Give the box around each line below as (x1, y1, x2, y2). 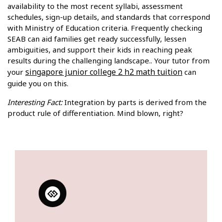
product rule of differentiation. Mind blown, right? (7, 108, 183, 118)
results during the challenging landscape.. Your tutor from (7, 55, 210, 66)
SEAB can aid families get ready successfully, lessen (7, 34, 186, 44)
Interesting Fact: (7, 97, 62, 108)
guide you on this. (7, 78, 68, 89)
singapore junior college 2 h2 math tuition (25, 66, 182, 78)
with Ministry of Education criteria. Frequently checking (7, 23, 202, 33)
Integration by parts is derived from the (62, 97, 207, 108)
